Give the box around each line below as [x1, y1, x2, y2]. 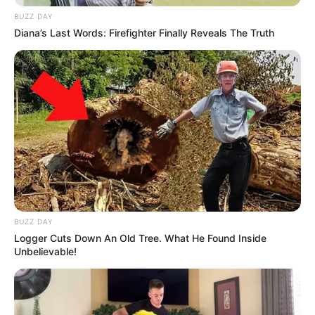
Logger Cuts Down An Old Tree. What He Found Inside [14, 232, 266, 245]
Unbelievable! [14, 245, 77, 258]
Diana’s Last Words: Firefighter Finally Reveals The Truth [14, 27, 274, 39]
